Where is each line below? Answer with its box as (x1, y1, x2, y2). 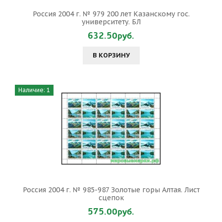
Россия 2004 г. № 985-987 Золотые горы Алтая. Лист (22, 185, 200, 194)
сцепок (98, 193, 124, 202)
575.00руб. (88, 206, 134, 218)
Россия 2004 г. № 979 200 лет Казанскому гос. (32, 9, 190, 18)
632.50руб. (88, 30, 134, 42)
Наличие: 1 (18, 86, 50, 94)
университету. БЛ (81, 17, 141, 26)
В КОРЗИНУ (92, 51, 130, 59)
